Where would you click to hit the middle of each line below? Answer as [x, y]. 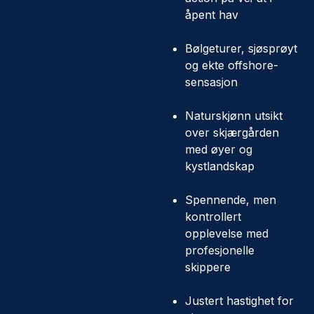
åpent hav [212, 15]
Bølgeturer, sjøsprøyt [241, 48]
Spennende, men [231, 200]
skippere [208, 267]
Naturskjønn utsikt [234, 116]
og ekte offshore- [232, 65]
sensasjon [211, 82]
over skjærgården [232, 132]
